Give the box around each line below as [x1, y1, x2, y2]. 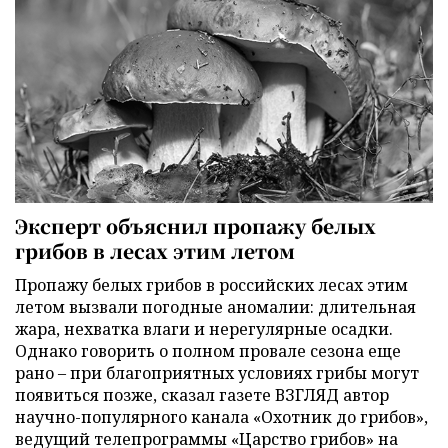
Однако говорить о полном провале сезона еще [15, 340, 401, 363]
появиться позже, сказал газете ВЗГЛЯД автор [15, 384, 389, 407]
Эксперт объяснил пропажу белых [15, 212, 376, 240]
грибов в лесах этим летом [15, 237, 295, 265]
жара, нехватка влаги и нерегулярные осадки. [15, 318, 393, 341]
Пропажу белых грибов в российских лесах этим [15, 274, 408, 297]
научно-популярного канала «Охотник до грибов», [15, 406, 428, 429]
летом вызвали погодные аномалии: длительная [15, 296, 416, 319]
